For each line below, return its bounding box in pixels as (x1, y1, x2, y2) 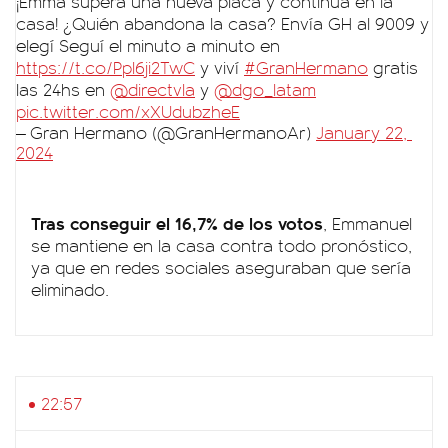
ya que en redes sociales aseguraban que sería (31, 255, 411, 279)
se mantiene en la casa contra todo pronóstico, (31, 233, 412, 257)
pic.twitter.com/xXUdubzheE (16, 99, 240, 123)
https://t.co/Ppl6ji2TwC (16, 55, 195, 79)
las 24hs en (16, 77, 110, 101)
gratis (368, 55, 418, 79)
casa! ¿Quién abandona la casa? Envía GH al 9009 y (16, 11, 429, 35)
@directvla (110, 77, 195, 101)
